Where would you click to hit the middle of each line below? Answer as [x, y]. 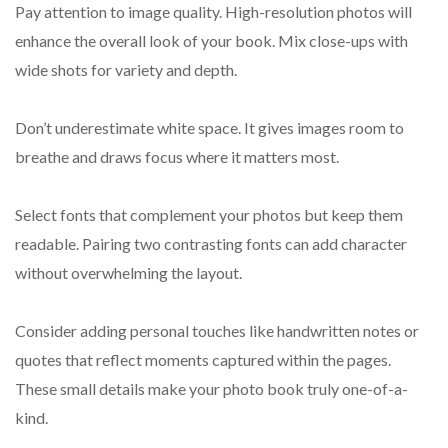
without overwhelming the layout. [128, 273]
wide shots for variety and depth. [126, 70]
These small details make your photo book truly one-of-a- [211, 389]
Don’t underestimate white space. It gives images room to [209, 128]
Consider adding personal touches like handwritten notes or [217, 331]
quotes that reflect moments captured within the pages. [203, 360]
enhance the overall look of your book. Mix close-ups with [211, 41]
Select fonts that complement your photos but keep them [209, 215]
